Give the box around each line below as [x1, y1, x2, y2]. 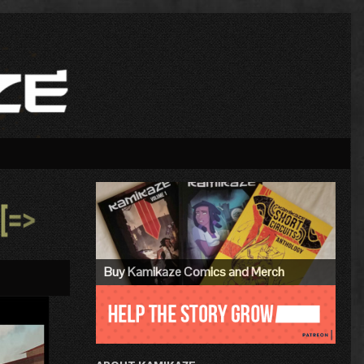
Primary [94, 183, 182, 214]
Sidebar [94, 219, 177, 250]
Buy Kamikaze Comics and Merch [103, 262, 284, 280]
